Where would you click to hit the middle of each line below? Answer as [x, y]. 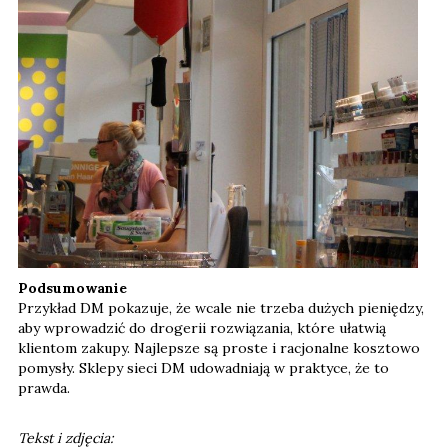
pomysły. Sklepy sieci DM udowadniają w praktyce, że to [203, 367]
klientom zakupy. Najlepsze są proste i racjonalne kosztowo [219, 347]
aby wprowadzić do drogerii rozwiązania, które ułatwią [202, 327]
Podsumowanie [72, 287]
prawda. [46, 387]
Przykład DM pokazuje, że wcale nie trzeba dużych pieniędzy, [221, 307]
